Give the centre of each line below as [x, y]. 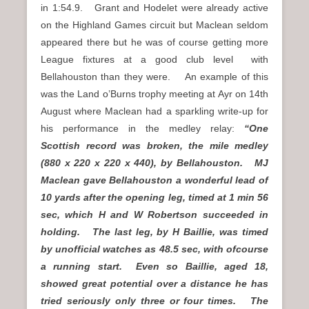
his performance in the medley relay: [142, 128]
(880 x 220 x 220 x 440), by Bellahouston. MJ [154, 163]
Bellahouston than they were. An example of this [154, 77]
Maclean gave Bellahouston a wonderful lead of [154, 180]
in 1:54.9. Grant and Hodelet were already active [154, 8]
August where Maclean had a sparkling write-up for [154, 111]
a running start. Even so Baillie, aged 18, [154, 266]
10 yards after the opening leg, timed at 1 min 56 [154, 197]
